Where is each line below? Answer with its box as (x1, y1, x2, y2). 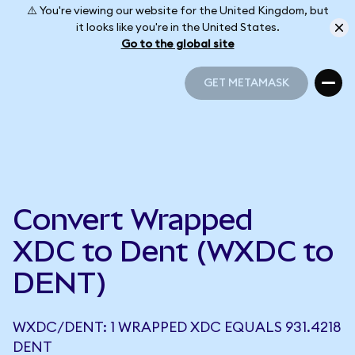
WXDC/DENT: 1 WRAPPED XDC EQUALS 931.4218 (13, 320, 341, 334)
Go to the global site (120, 38, 235, 50)
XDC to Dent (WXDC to (13, 235, 334, 268)
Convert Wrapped (13, 203, 253, 236)
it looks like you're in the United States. (75, 21, 280, 33)
